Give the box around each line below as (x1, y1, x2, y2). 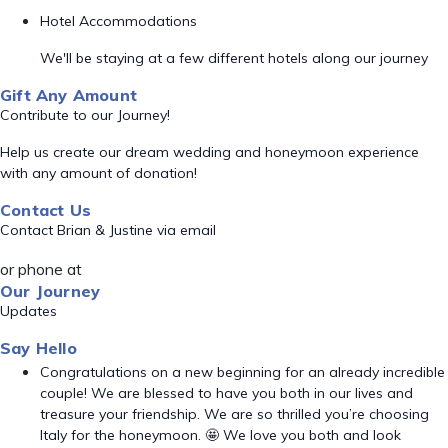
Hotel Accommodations (40, 12, 197, 30)
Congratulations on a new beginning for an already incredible (40, 363, 445, 381)
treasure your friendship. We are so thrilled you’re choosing (40, 405, 429, 423)
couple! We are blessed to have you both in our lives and (40, 384, 413, 402)
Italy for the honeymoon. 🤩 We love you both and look (40, 426, 401, 444)
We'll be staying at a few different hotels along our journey (40, 49, 428, 67)
